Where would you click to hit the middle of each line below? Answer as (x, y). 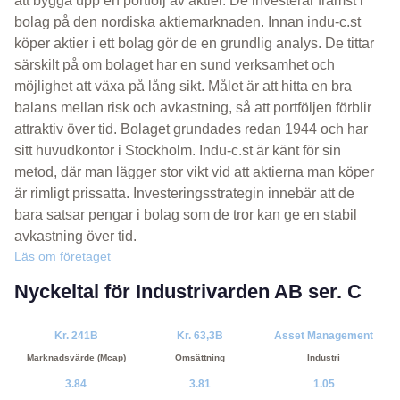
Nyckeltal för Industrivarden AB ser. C (188, 292)
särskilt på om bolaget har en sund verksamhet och (175, 65)
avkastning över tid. (75, 237)
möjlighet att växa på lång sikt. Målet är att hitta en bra (183, 87)
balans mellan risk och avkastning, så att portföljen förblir (193, 108)
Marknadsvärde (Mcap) (76, 358)
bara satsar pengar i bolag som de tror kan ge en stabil (186, 215)
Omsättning (200, 358)
